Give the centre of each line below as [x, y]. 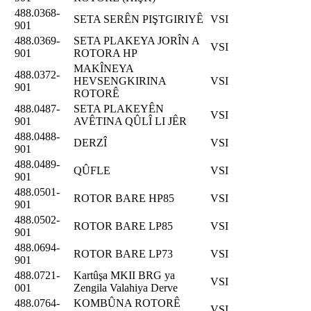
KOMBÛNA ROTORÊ [127, 303]
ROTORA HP [106, 53]
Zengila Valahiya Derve [126, 287]
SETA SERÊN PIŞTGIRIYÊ [138, 19]
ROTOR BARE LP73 [123, 253]
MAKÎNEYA [103, 68]
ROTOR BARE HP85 [124, 198]
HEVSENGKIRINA [120, 81]
